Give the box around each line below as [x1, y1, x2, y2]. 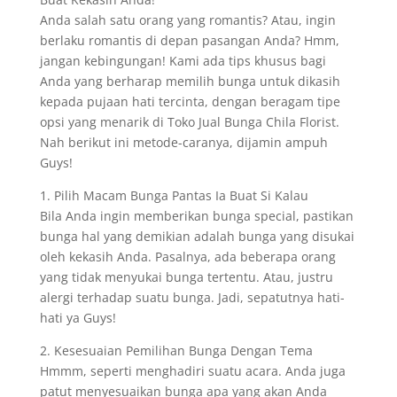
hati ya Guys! [39, 309, 116, 326]
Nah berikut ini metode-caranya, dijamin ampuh [39, 134, 328, 151]
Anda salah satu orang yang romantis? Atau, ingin [39, 12, 336, 28]
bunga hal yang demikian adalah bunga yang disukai [39, 228, 354, 245]
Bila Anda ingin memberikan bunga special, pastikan [39, 207, 354, 224]
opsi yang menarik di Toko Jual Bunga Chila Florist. [39, 113, 339, 130]
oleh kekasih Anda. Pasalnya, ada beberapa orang [39, 248, 336, 265]
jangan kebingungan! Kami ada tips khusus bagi [39, 52, 326, 69]
